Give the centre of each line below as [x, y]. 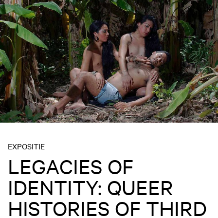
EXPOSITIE [26, 146]
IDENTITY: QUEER [91, 187]
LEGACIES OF [71, 166]
